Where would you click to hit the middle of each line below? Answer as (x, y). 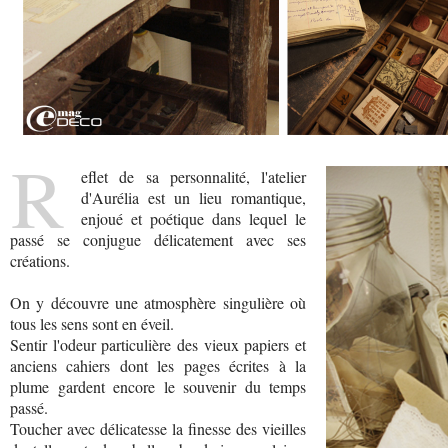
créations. (40, 260)
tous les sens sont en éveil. (92, 323)
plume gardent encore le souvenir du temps (158, 386)
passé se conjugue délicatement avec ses (158, 239)
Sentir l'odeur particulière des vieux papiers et (158, 344)
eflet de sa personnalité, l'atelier (193, 176)
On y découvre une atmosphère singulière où (158, 302)
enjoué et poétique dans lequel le (193, 218)
